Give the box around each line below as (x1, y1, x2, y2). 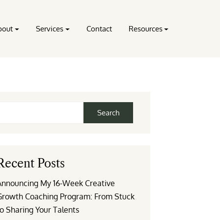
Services (35, 24, 63, 33)
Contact (86, 24, 112, 33)
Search (97, 108, 119, 117)
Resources (128, 24, 163, 33)
